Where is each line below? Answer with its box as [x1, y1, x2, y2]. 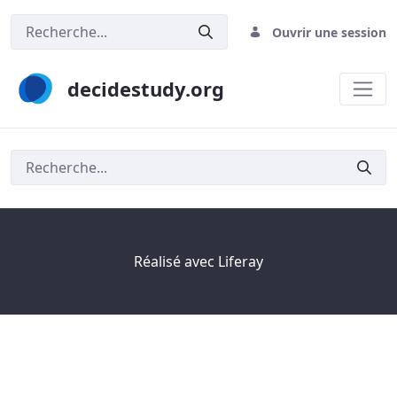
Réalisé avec [134, 252, 218, 271]
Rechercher [10, 147, 120, 174]
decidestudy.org [67, 75, 224, 102]
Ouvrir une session [272, 23, 386, 41]
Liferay [218, 252, 263, 271]
